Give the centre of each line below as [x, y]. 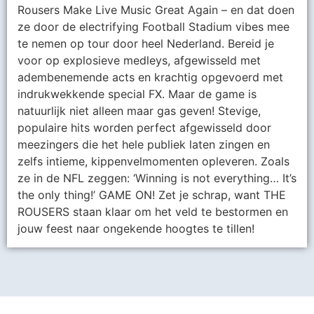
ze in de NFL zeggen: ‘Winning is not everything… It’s [157, 178]
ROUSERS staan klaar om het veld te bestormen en [153, 212]
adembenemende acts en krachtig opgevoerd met [150, 77]
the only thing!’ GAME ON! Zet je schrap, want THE [152, 195]
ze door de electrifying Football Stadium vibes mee [153, 27]
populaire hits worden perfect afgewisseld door [144, 128]
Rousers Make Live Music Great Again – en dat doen [156, 10]
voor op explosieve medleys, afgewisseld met [139, 61]
